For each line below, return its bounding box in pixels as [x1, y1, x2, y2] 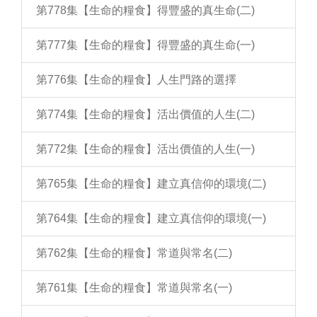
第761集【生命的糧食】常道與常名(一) [36, 282, 232, 294]
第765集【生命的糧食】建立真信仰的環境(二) [36, 178, 266, 190]
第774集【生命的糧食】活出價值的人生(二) [36, 108, 255, 120]
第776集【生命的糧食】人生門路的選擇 [36, 74, 236, 86]
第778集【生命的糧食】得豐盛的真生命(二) [36, 4, 255, 16]
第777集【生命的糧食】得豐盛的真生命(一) [36, 39, 255, 51]
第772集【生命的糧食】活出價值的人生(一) [36, 143, 255, 155]
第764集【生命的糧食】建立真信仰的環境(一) [36, 212, 266, 224]
